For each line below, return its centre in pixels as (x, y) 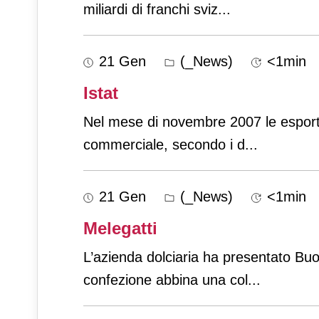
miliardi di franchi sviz (151, 10)
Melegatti (120, 229)
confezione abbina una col (166, 280)
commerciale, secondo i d (164, 145)
